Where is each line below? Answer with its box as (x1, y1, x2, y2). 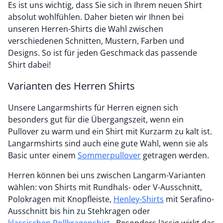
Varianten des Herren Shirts (8, 79, 135, 93)
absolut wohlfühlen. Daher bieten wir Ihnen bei (8, 11, 184, 22)
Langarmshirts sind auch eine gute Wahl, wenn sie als (8, 138, 208, 149)
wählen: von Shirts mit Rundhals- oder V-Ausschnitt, (8, 182, 202, 193)
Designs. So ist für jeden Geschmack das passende (8, 47, 197, 58)
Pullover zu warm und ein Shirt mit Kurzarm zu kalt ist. (8, 126, 212, 137)
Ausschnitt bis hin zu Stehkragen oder (8, 206, 150, 217)
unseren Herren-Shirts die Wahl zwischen (8, 23, 163, 34)
